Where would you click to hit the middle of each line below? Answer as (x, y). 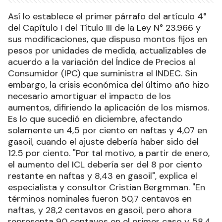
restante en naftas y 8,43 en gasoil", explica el (103, 176)
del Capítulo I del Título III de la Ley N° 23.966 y (104, 28)
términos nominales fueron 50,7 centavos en (100, 198)
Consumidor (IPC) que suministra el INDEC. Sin (103, 73)
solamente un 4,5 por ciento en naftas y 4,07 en (108, 130)
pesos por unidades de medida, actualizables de (107, 50)
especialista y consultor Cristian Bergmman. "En (107, 187)
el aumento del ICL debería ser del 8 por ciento (105, 164)
